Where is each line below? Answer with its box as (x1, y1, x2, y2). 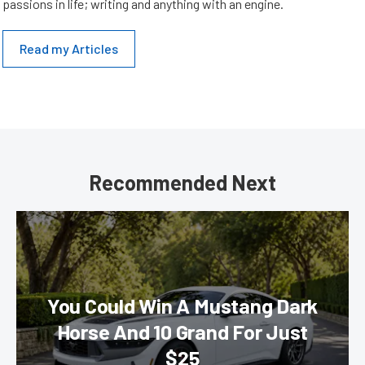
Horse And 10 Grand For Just (56, 319, 309, 344)
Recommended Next (89, 169, 276, 195)
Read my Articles (20, 41, 118, 56)
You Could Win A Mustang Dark (46, 293, 319, 318)
